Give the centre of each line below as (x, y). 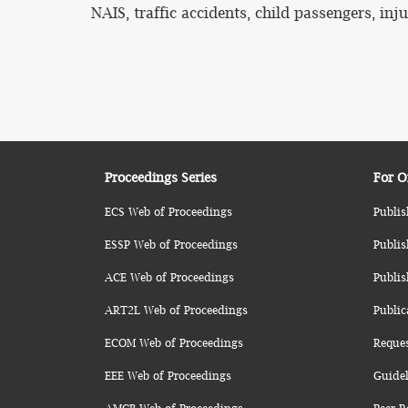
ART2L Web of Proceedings (176, 310)
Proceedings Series (161, 177)
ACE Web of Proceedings (169, 277)
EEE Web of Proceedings (168, 376)
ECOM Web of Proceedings (174, 343)
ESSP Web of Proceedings (171, 245)
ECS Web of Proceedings (168, 212)
